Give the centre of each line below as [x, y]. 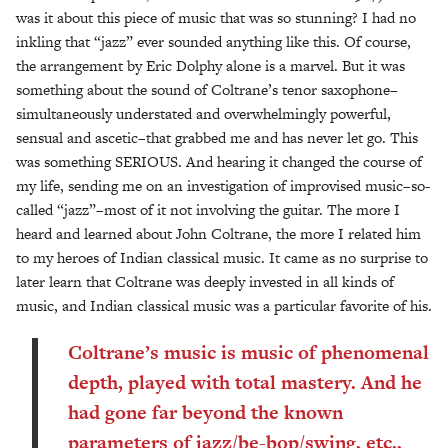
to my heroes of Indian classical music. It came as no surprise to [222, 257]
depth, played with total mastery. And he [245, 382]
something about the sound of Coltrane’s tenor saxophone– [207, 89]
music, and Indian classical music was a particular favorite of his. [224, 305]
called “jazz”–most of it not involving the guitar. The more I [208, 209]
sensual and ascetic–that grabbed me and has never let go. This [217, 137]
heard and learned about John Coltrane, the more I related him [218, 233]
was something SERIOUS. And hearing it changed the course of [219, 161]
